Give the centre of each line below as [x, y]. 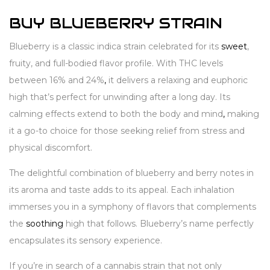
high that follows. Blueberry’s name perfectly [159, 223]
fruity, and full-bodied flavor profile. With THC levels [116, 63]
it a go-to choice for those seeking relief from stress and [127, 130]
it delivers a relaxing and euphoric [177, 80]
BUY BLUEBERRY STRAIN [116, 23]
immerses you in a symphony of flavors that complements [133, 206]
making [242, 114]
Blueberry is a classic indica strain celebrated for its [115, 46]
